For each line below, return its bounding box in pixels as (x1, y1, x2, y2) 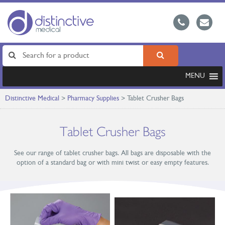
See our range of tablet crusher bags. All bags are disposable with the (14, 150, 211, 157)
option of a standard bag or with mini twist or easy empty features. (16, 159, 209, 167)
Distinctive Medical (5, 95, 59, 102)
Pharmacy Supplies (67, 95, 119, 102)
